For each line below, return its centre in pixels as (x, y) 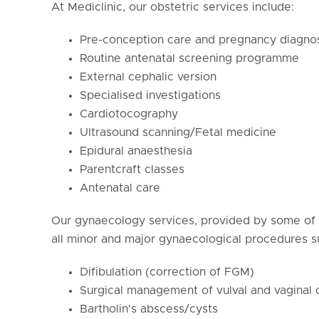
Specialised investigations (150, 95)
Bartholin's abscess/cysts (149, 309)
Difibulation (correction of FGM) (167, 272)
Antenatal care (120, 188)
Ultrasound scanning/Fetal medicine (178, 132)
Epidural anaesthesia (136, 151)
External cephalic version (148, 77)
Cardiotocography (129, 114)
